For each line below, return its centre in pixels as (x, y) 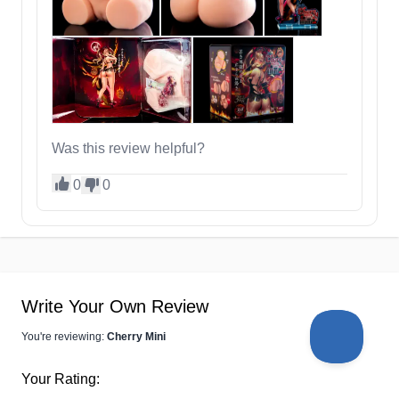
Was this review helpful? (128, 149)
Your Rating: (61, 379)
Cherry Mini (136, 337)
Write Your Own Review (115, 307)
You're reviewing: (64, 337)
